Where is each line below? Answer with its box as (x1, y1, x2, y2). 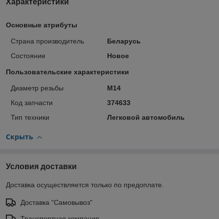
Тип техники (11, 113, 49, 122)
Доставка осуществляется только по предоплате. (6, 181, 164, 189)
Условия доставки (6, 162, 77, 171)
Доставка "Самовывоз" (21, 198, 92, 207)
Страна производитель (11, 37, 84, 45)
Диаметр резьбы (11, 84, 64, 92)
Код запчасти (11, 99, 53, 107)
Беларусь (107, 37, 141, 45)
